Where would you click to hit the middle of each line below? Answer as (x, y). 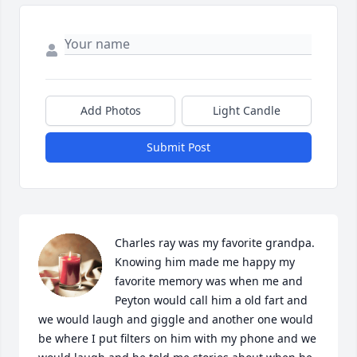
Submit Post (178, 147)
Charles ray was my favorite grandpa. (215, 243)
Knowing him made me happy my (205, 262)
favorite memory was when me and (209, 281)
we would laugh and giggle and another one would (176, 320)
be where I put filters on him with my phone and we (177, 339)
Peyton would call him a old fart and (211, 300)
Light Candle (247, 111)
